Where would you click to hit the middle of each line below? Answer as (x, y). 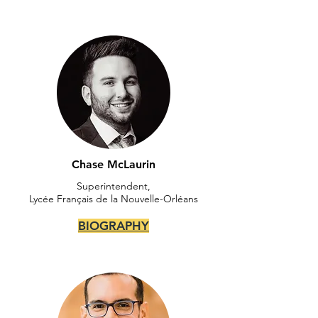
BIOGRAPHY (114, 226)
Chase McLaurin (114, 164)
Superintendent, (114, 186)
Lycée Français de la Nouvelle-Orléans (114, 199)
